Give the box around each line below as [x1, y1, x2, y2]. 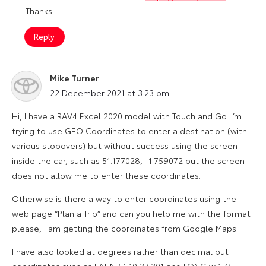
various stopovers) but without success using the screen [12, 139, 237, 151]
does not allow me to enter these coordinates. [12, 169, 201, 181]
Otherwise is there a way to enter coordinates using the [12, 192, 236, 204]
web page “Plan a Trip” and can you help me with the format [12, 207, 251, 219]
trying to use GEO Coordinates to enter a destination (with [12, 124, 247, 137]
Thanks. [26, 4, 54, 17]
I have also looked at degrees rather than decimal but [12, 245, 229, 257]
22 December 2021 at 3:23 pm [50, 86, 169, 99]
